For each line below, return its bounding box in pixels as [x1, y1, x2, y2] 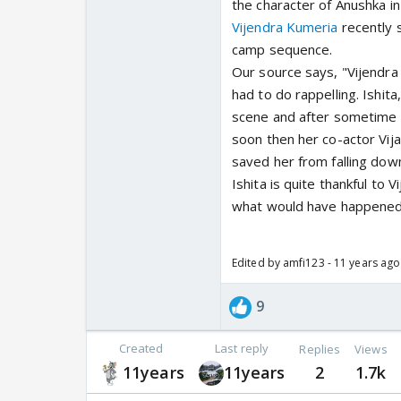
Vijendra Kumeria [232, 18, 338, 37]
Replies [299, 340, 341, 357]
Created [118, 340, 164, 357]
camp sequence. [232, 40, 333, 59]
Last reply [215, 340, 269, 357]
